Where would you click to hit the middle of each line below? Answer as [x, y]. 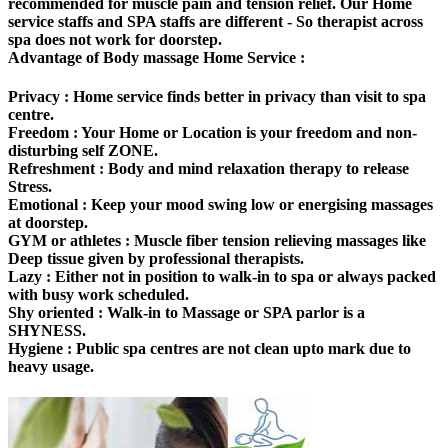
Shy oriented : [55, 313]
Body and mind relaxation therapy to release [256, 169]
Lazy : [29, 277]
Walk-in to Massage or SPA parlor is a [234, 313]
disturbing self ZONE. [83, 151]
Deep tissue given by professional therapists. [156, 259]
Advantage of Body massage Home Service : [156, 57]
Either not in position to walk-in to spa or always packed [243, 277]
